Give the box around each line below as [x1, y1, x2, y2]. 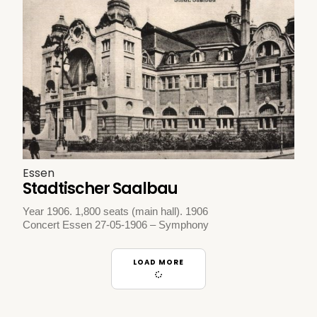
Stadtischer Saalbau [23, 177, 178, 200]
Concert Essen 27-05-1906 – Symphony [23, 218, 209, 231]
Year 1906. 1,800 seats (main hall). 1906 [23, 204, 209, 217]
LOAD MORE [133, 256, 184, 267]
